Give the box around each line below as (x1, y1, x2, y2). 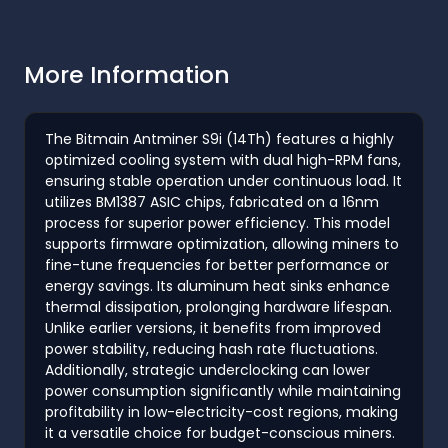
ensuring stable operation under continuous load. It (45, 170, 402, 191)
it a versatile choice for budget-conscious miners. (45, 422, 395, 443)
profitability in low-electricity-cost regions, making (45, 401, 398, 422)
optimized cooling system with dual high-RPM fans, (45, 149, 401, 170)
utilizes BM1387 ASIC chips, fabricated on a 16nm (45, 191, 379, 212)
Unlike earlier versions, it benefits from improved (45, 317, 381, 338)
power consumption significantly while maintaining (45, 380, 401, 401)
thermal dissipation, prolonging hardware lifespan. (45, 296, 392, 317)
